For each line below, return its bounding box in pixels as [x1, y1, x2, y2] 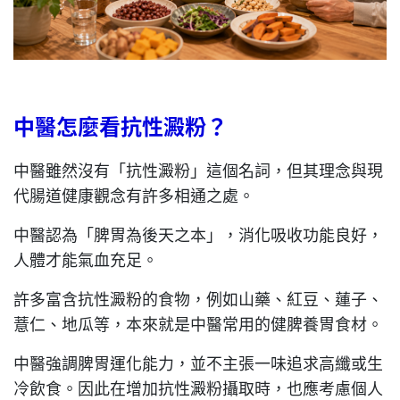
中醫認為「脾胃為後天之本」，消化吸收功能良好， [13, 221, 383, 246]
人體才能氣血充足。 [13, 246, 158, 271]
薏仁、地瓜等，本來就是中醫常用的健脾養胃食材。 [13, 311, 383, 335]
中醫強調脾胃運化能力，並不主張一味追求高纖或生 [13, 350, 383, 374]
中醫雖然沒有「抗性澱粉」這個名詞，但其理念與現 [13, 157, 383, 181]
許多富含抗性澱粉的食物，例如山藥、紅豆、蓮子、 [13, 286, 383, 310]
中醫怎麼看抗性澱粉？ [13, 109, 228, 141]
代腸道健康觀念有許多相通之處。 [13, 182, 254, 206]
